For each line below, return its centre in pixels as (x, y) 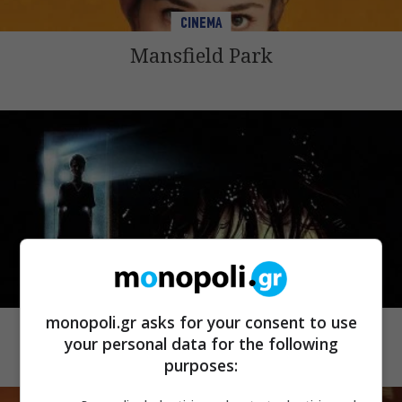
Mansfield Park (201, 55)
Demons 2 (201, 332)
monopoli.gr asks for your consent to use (201, 322)
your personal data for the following (201, 343)
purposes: (201, 365)
